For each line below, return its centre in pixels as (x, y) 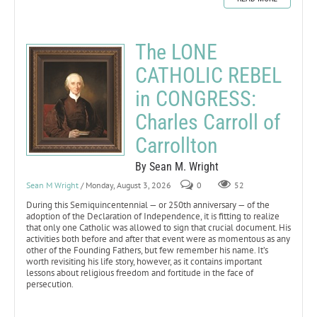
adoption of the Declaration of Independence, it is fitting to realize (153, 216)
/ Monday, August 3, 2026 (126, 185)
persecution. (51, 284)
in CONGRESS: (196, 98)
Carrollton (177, 145)
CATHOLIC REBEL (208, 75)
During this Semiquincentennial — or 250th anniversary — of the (148, 204)
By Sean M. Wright (177, 166)
